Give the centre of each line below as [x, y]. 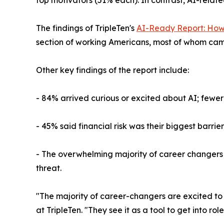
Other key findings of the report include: [112, 70]
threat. [49, 168]
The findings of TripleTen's [86, 28]
